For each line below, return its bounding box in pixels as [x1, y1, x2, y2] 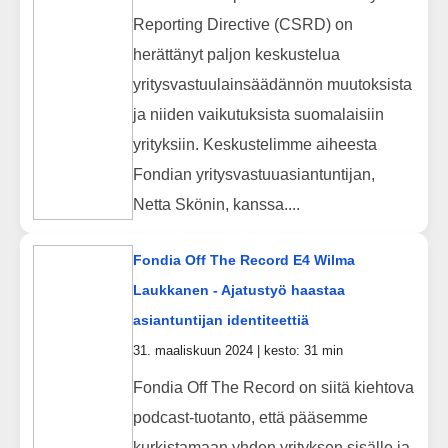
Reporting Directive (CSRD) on [132, 15, 353, 33]
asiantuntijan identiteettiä [132, 312, 309, 329]
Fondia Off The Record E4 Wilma [132, 252, 355, 269]
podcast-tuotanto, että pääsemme [132, 408, 368, 426]
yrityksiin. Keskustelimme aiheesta [132, 135, 377, 153]
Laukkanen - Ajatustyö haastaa [132, 282, 345, 299]
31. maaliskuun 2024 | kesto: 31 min [132, 343, 343, 359]
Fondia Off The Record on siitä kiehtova [132, 378, 414, 396]
